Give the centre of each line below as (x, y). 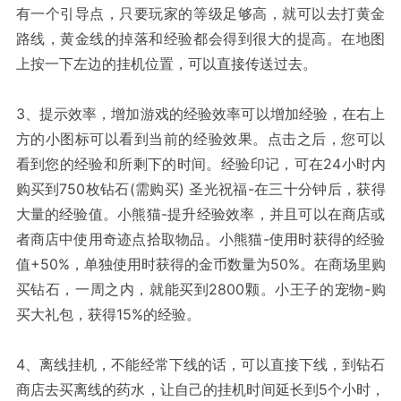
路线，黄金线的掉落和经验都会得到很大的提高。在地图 (200, 39)
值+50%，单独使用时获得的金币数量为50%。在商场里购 (200, 264)
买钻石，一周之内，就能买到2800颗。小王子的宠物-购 (200, 290)
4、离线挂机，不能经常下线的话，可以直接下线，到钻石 (200, 365)
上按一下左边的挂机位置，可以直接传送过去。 (166, 64)
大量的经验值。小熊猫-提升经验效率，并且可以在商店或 (200, 214)
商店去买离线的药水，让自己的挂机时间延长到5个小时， (200, 390)
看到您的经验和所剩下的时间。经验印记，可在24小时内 (200, 164)
